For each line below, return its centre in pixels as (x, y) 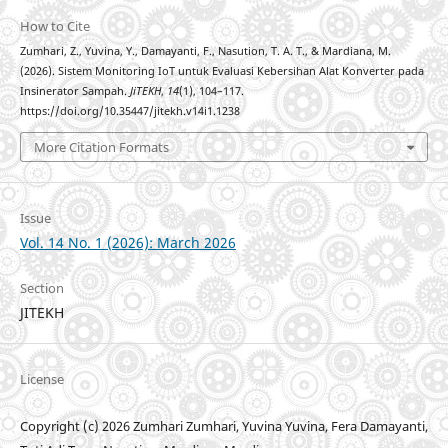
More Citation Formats (101, 146)
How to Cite (54, 26)
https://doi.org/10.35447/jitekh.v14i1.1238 (129, 111)
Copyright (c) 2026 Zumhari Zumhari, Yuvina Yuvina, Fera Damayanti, (223, 426)
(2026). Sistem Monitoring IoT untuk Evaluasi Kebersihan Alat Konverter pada (221, 71)
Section (41, 287)
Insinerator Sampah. (74, 91)
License (41, 379)
